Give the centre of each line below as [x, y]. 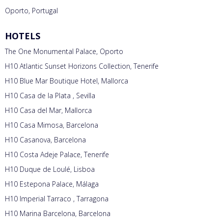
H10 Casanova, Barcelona [45, 140]
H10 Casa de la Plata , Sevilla [50, 96]
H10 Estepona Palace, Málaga [52, 184]
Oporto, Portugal [31, 11]
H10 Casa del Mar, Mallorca [48, 110]
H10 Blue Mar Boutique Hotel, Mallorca [67, 81]
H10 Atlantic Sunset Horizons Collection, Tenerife [82, 66]
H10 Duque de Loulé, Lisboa [50, 169]
